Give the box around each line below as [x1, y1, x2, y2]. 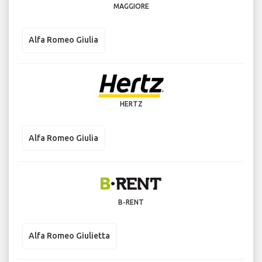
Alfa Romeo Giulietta [29, 231, 110, 241]
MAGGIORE [113, 2, 149, 10]
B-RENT [118, 198, 144, 206]
